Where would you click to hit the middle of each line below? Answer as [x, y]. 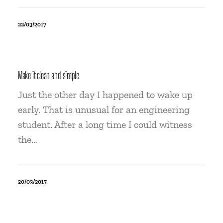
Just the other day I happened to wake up [105, 95]
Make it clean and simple [49, 75]
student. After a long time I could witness [105, 124]
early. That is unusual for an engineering [104, 110]
